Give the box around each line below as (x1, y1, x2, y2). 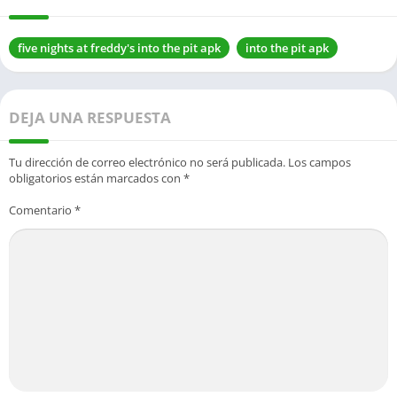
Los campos (288, 153, 351, 170)
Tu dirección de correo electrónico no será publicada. (9, 153, 285, 170)
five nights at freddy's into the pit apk (18, 39, 221, 56)
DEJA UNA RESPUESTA (9, 106, 171, 128)
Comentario (9, 201, 74, 218)
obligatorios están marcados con (9, 169, 183, 186)
